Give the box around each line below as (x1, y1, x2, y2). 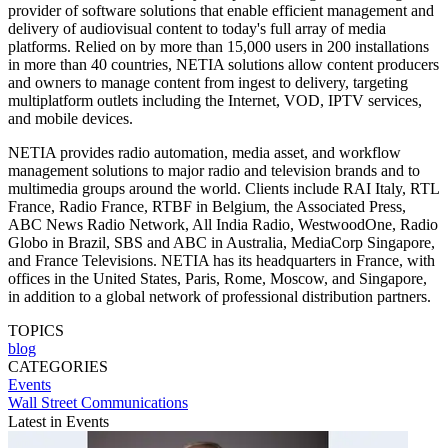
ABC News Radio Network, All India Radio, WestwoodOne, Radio (8, 215, 438, 233)
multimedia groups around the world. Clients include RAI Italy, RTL (8, 179, 439, 197)
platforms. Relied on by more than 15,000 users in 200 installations (8, 37, 429, 55)
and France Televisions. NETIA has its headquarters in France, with (8, 251, 435, 269)
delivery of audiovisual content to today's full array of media (8, 19, 386, 37)
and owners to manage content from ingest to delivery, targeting (8, 73, 408, 91)
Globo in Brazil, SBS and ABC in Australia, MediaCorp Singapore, (8, 233, 435, 251)
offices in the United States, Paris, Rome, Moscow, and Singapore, (8, 269, 427, 287)
